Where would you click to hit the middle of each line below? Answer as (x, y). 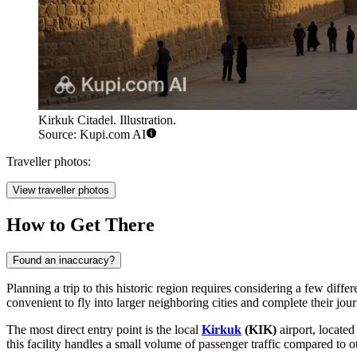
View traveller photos (61, 190)
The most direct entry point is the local (104, 330)
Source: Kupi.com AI (92, 135)
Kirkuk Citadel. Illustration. (107, 120)
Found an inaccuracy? (64, 261)
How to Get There (80, 225)
